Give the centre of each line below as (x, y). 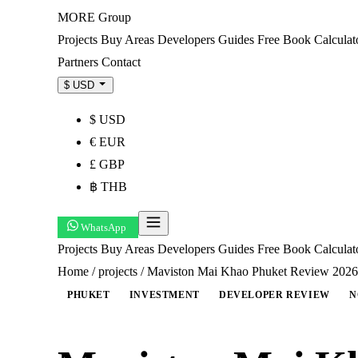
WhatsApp (103, 227)
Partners (80, 62)
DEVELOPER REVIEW (274, 295)
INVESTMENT (164, 295)
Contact (121, 62)
